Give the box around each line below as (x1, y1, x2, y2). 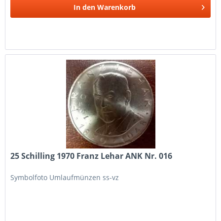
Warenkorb (97, 2, 136, 12)
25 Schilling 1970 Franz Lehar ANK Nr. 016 (10, 150, 173, 161)
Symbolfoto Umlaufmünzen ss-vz (10, 172, 119, 182)
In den (74, 2, 96, 12)
